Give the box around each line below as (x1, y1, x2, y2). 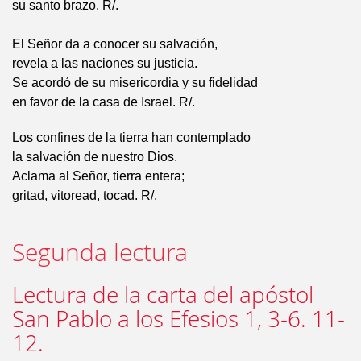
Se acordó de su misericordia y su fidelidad (12, 76, 258, 89)
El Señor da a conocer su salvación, (12, 37, 218, 51)
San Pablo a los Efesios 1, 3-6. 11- (12, 304, 345, 334)
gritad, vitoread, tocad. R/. (12, 189, 157, 202)
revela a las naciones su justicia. (12, 56, 197, 70)
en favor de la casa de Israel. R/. (12, 95, 195, 109)
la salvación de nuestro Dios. (12, 150, 177, 164)
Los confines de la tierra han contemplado (12, 131, 251, 144)
